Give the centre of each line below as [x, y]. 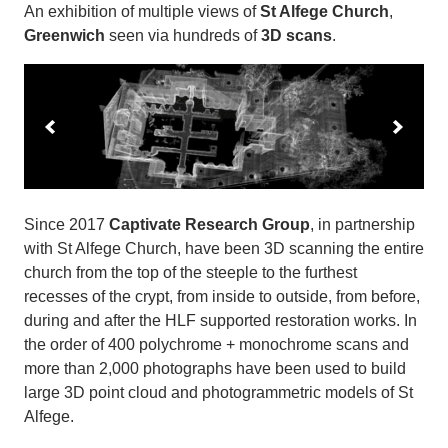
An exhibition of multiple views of [142, 12]
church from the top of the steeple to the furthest [190, 273]
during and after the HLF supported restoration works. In [220, 321]
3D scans [296, 36]
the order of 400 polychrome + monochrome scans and [216, 345]
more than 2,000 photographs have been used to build [215, 369]
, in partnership [362, 225]
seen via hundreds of [183, 36]
